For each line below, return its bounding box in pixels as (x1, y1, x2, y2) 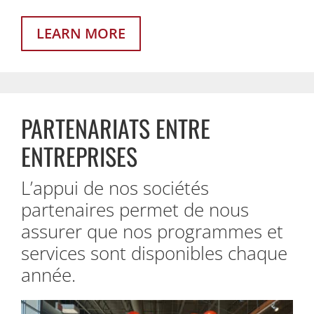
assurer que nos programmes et (21, 219, 283, 245)
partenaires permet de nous (21, 197, 249, 223)
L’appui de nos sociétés (21, 175, 209, 201)
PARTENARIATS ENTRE (21, 110, 210, 146)
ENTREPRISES (21, 138, 137, 175)
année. (21, 262, 76, 288)
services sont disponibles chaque (21, 240, 287, 266)
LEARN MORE (36, 24, 125, 43)
